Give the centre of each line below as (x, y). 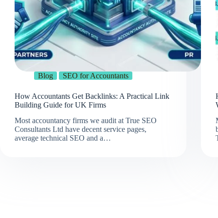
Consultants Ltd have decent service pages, (81, 129)
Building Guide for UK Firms (60, 105)
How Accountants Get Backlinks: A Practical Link (92, 96)
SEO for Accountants (96, 75)
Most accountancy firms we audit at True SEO (86, 121)
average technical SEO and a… (63, 138)
